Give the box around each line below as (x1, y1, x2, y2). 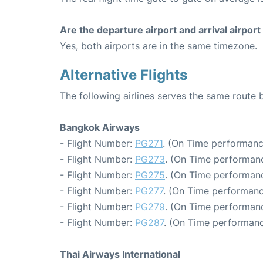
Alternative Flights (60, 66, 187, 84)
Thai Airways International (60, 248, 180, 261)
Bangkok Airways (60, 122, 140, 134)
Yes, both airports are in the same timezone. (60, 40, 257, 52)
